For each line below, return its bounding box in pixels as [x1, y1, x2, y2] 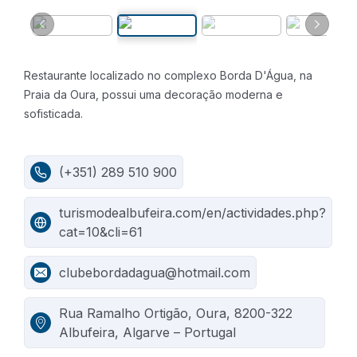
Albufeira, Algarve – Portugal [59, 324, 236, 340]
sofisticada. [24, 107, 83, 120]
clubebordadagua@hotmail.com [59, 265, 250, 280]
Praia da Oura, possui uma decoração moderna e [24, 88, 283, 101]
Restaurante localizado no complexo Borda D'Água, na [24, 69, 312, 82]
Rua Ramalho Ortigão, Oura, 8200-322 [59, 305, 292, 321]
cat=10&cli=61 [59, 224, 143, 240]
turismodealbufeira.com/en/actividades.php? [59, 205, 326, 221]
